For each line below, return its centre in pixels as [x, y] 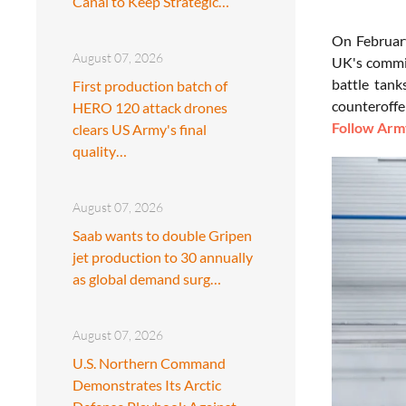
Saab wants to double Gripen [162, 235]
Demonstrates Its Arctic [147, 384]
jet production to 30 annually [163, 256]
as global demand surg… [147, 278]
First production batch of [150, 85]
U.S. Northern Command [149, 362]
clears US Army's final [140, 129]
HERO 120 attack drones [150, 107]
